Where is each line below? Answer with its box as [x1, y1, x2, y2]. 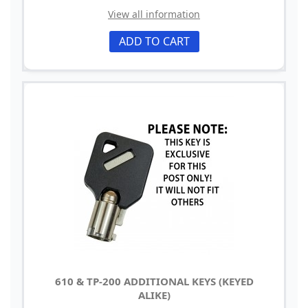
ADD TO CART [118, 34, 190, 49]
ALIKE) [137, 288, 170, 302]
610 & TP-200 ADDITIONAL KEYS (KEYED [54, 274, 254, 289]
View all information [108, 8, 200, 21]
